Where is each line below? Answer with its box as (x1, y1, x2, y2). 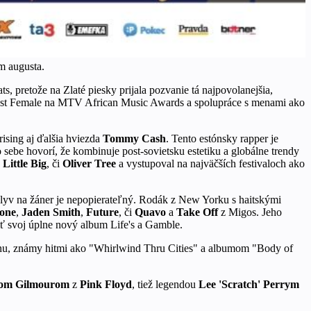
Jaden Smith (22, 205, 81, 218)
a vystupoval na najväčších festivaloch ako (116, 157, 305, 169)
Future (86, 205, 119, 218)
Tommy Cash (103, 132, 166, 144)
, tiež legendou (132, 278, 199, 290)
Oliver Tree (62, 157, 116, 169)
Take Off (176, 205, 218, 218)
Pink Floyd (80, 278, 132, 290)
